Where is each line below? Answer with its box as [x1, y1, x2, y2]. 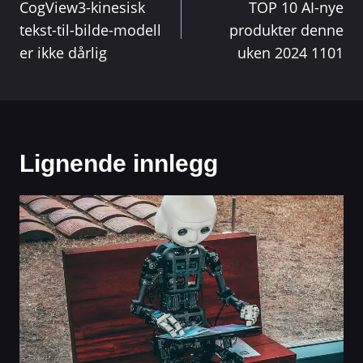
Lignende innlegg [19, 149, 218, 177]
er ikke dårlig [19, 42, 107, 62]
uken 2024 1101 [237, 42, 344, 62]
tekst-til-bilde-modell [19, 19, 161, 40]
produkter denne [229, 19, 344, 40]
